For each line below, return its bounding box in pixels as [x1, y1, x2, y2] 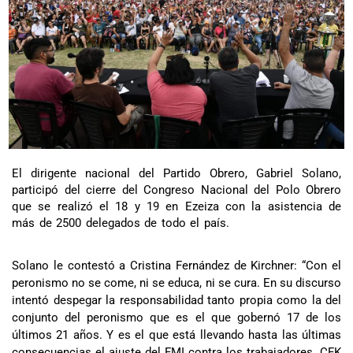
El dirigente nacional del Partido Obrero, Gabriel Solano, [12, 166, 341, 181]
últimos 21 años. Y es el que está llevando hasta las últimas [12, 328, 341, 343]
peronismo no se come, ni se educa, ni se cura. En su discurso [12, 276, 341, 291]
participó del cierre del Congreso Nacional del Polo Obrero [12, 183, 341, 198]
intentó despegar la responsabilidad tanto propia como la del [12, 293, 341, 308]
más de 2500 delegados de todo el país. [12, 216, 229, 231]
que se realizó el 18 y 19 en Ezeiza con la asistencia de [12, 199, 341, 214]
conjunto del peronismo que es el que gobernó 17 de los [12, 310, 341, 325]
